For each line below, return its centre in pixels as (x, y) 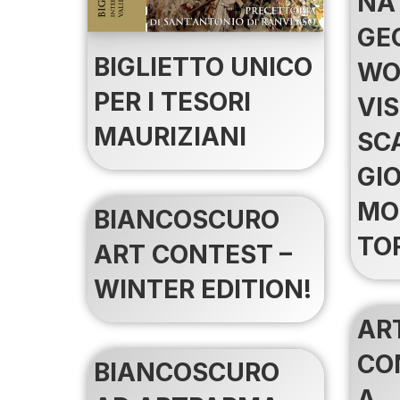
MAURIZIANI (170, 136)
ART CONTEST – (193, 254)
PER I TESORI (172, 101)
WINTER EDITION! (203, 289)
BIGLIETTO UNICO (203, 67)
